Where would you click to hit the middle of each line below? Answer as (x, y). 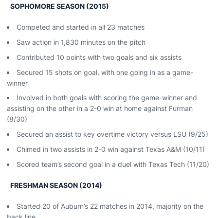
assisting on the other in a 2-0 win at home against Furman (100, 109)
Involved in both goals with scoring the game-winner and (107, 98)
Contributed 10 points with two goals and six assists (99, 57)
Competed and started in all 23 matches (81, 27)
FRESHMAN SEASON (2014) (55, 185)
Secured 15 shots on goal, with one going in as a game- (105, 72)
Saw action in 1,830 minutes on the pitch (81, 42)
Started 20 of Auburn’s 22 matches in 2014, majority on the (110, 206)
